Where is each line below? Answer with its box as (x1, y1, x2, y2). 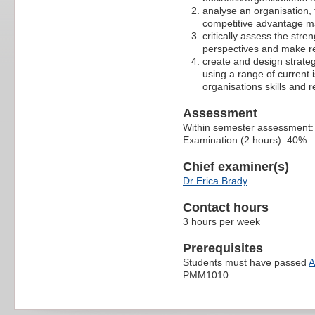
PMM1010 (183, 269, 229, 281)
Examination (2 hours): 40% (183, 134, 307, 146)
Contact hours (183, 200, 269, 214)
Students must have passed (183, 256, 309, 268)
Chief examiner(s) (183, 159, 289, 174)
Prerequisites (183, 240, 263, 255)
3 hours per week (183, 215, 260, 227)
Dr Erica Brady (183, 174, 247, 186)
